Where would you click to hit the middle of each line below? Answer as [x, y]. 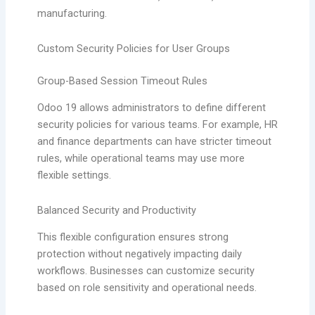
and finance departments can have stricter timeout [154, 142]
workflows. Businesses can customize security [146, 271]
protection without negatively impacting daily [139, 254]
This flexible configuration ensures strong [133, 237]
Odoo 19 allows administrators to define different [151, 108]
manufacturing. [72, 14]
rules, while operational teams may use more [141, 159]
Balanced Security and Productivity [116, 210]
